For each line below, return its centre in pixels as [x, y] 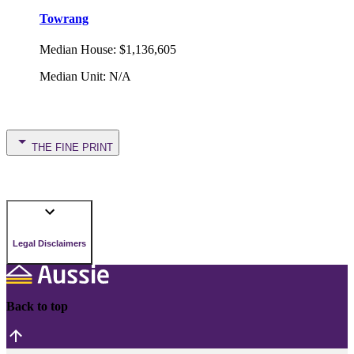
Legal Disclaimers [49, 243]
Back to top [37, 307]
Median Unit [71, 77]
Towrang [64, 18]
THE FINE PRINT [72, 148]
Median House [76, 50]
